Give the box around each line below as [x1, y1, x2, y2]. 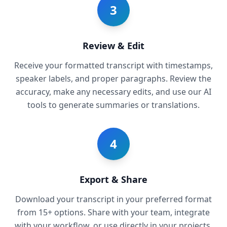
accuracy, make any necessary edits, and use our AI [16, 86, 211, 97]
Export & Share [80, 173, 147, 185]
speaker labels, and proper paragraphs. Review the [16, 72, 211, 84]
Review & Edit [83, 39, 144, 52]
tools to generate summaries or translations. [27, 99, 200, 110]
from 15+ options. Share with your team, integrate [17, 206, 210, 218]
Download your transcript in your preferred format [15, 193, 212, 205]
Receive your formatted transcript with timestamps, [14, 59, 213, 71]
